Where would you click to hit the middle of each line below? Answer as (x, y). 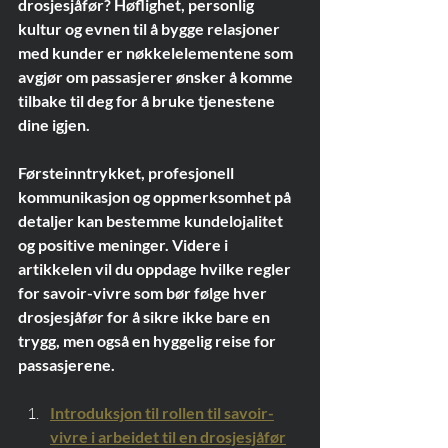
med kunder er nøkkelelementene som (157, 52)
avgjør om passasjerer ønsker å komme (157, 76)
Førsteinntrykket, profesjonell (127, 172)
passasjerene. (66, 364)
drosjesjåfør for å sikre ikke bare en (145, 316)
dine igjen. (54, 124)
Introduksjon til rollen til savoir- (162, 412)
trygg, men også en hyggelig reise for (148, 340)
